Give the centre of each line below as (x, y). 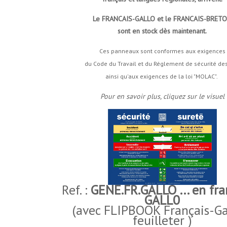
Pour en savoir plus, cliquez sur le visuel (162, 96)
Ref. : (76, 190)
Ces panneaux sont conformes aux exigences (162, 51)
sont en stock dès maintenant (161, 31)
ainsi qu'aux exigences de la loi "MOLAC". (162, 76)
